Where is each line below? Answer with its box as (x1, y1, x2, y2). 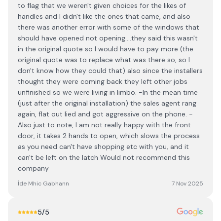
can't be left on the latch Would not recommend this (18, 153, 190, 162)
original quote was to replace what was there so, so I (18, 55, 190, 64)
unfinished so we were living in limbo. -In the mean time (18, 88, 198, 97)
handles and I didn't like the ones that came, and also (18, 12, 190, 21)
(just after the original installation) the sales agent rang (18, 99, 196, 108)
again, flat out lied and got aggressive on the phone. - (18, 110, 193, 118)
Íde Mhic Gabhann (18, 180, 69, 187)
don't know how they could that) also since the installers (18, 66, 203, 75)
